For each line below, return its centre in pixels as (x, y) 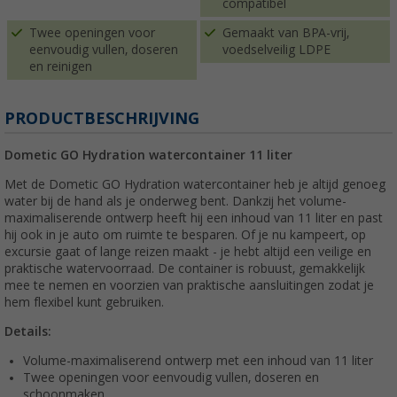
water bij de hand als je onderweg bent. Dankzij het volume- (175, 201)
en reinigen (61, 66)
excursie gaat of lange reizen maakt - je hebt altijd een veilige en (188, 251)
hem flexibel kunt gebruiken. (84, 302)
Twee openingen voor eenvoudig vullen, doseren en (171, 377)
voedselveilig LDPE (276, 49)
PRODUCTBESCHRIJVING (102, 118)
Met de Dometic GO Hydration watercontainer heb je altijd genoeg (195, 184)
